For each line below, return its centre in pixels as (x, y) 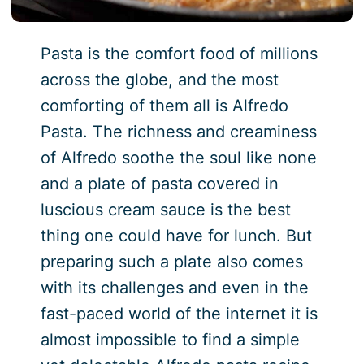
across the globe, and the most (159, 79)
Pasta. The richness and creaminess (178, 131)
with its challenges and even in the (174, 287)
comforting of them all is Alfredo (164, 105)
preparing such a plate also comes (171, 261)
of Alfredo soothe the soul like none (178, 157)
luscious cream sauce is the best (165, 209)
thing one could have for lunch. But (176, 235)
